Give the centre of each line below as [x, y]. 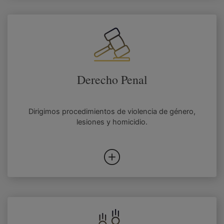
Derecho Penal [112, 80]
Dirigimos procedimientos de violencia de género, [112, 112]
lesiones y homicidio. [112, 122]
